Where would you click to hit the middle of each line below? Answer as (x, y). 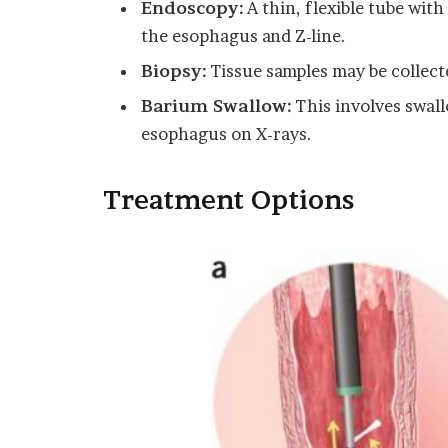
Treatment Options (228, 199)
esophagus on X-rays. (226, 134)
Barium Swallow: (216, 106)
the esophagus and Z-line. (243, 35)
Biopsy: (173, 71)
